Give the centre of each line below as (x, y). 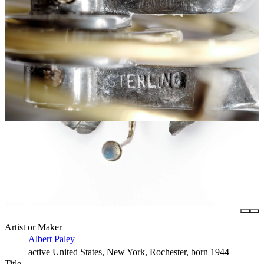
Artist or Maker (33, 227)
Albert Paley (52, 239)
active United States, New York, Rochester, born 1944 (129, 252)
